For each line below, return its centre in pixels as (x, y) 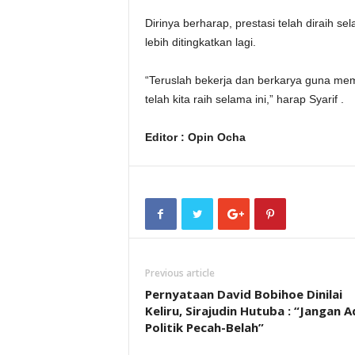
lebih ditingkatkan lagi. (200, 42)
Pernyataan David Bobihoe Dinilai (243, 294)
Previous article (179, 273)
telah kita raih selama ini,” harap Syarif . (244, 99)
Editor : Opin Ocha (195, 137)
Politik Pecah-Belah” (204, 327)
